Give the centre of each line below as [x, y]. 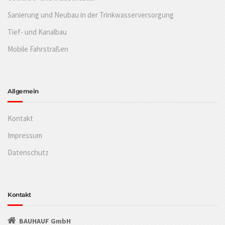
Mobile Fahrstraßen [38, 49]
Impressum [25, 135]
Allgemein [23, 91]
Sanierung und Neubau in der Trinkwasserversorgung [91, 15]
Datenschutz [28, 152]
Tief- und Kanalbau [37, 32]
